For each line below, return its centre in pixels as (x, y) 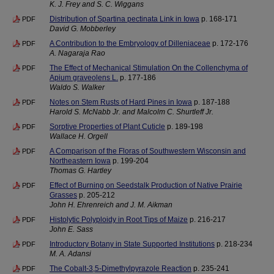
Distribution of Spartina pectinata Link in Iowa (124, 19)
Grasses (63, 195)
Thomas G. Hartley (80, 171)
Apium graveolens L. (84, 78)
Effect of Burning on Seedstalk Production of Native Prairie (146, 185)
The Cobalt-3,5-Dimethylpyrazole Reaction (120, 268)
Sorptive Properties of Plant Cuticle (107, 127)
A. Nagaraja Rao (77, 53)
